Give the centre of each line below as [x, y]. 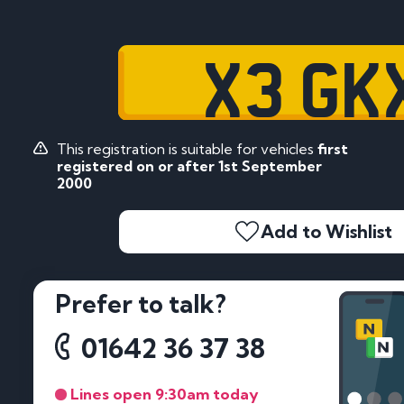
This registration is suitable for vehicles [187, 148]
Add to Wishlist [326, 232]
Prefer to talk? [141, 304]
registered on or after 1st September [189, 165]
